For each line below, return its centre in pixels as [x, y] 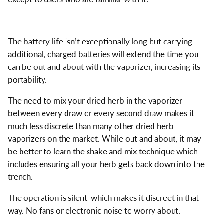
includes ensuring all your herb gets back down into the [106, 164]
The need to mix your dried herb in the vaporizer [95, 100]
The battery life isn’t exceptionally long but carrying [100, 41]
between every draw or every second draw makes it [101, 113]
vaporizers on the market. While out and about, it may [104, 138]
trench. [20, 176]
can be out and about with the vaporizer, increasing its [104, 66]
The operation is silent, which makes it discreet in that [103, 197]
